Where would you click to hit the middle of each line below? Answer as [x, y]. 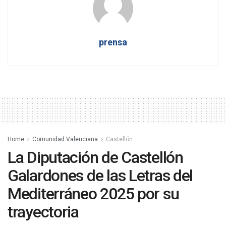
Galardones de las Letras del [100, 176]
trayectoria [43, 212]
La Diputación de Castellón [95, 158]
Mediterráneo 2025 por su [93, 194]
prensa [113, 42]
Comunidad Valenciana [65, 139]
